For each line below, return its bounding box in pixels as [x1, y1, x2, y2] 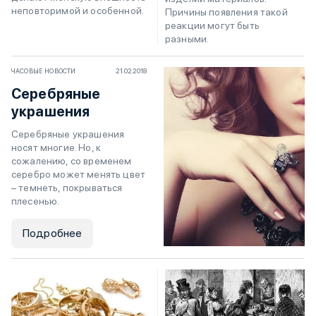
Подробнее [23, 226, 83, 241]
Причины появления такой [165, 6, 288, 18]
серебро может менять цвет [11, 169, 146, 181]
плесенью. [11, 195, 60, 207]
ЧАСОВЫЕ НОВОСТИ [11, 67, 76, 75]
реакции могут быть [165, 20, 260, 32]
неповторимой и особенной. [11, 4, 145, 16]
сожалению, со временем [11, 155, 132, 167]
